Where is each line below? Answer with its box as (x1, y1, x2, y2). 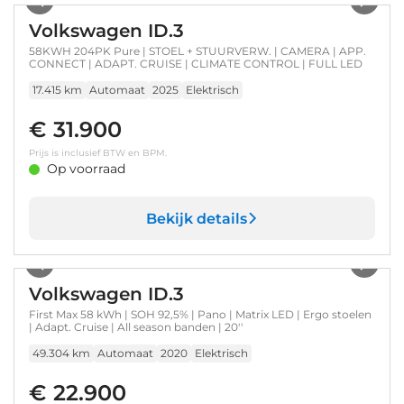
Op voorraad (47, 161, 125, 177)
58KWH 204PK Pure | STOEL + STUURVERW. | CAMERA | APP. (29, 44, 366, 58)
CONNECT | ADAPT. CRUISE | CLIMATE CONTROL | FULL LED (29, 57, 363, 70)
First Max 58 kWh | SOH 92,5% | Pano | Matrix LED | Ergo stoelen (29, 308, 372, 321)
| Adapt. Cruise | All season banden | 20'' (29, 320, 243, 334)
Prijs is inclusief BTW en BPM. (29, 147, 167, 159)
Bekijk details (145, 209, 247, 227)
